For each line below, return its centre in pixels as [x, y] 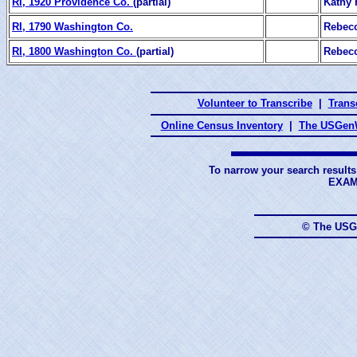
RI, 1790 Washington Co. [73, 26]
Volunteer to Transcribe [255, 104]
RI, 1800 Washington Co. [74, 51]
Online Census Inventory [222, 125]
